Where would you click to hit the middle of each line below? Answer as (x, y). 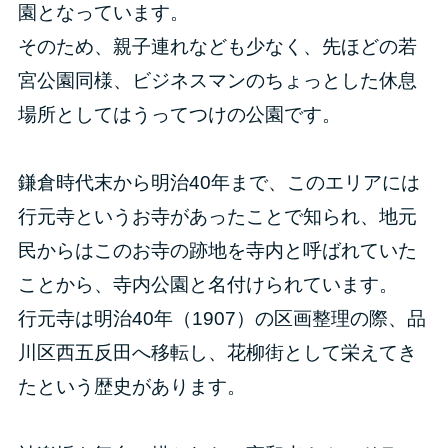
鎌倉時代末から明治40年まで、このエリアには (218, 183)
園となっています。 (103, 13)
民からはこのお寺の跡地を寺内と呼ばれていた (217, 251)
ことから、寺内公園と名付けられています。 (207, 285)
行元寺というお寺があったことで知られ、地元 (217, 217)
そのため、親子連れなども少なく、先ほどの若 (217, 47)
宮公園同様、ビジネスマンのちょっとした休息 (217, 81)
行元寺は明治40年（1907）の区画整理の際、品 (221, 319)
